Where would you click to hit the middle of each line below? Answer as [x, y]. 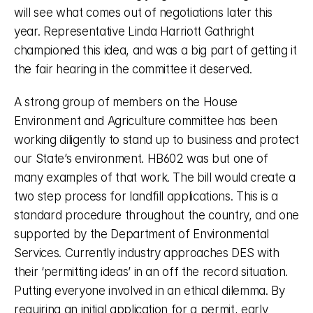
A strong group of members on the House [126, 102]
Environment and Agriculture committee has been [146, 121]
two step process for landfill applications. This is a [146, 196]
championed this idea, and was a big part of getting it [155, 50]
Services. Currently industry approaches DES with [147, 253]
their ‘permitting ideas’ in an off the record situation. [151, 272]
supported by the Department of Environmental [142, 234]
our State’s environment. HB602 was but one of [141, 159]
